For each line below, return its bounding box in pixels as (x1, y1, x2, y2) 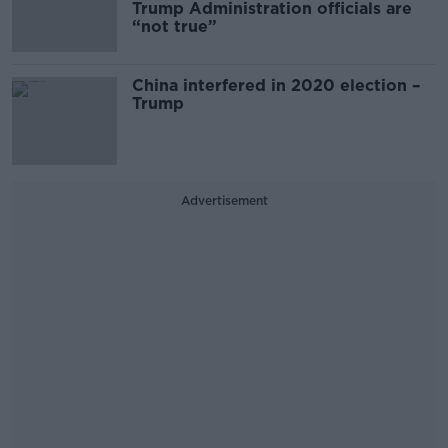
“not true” (132, 17, 217, 37)
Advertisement (180, 193, 268, 209)
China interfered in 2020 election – (132, 76, 420, 96)
